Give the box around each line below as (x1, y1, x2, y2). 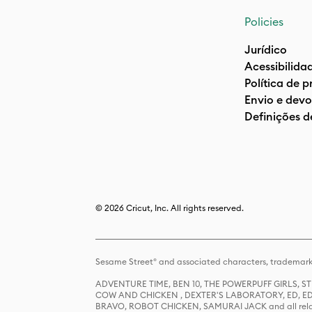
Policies (244, 15, 283, 29)
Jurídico (244, 42, 287, 56)
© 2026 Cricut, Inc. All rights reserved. (95, 203, 244, 213)
